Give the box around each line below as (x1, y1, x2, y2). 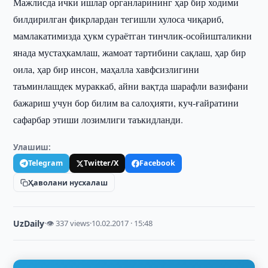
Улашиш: (13, 142, 51, 153)
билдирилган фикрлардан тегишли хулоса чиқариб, (13, 13, 224, 25)
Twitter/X (84, 158, 119, 168)
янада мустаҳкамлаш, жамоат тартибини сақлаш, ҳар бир (13, 46, 246, 59)
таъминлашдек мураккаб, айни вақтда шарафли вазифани (13, 80, 249, 92)
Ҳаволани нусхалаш (28, 177, 108, 188)
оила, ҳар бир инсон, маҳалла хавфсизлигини (13, 63, 200, 75)
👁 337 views (46, 218, 90, 229)
